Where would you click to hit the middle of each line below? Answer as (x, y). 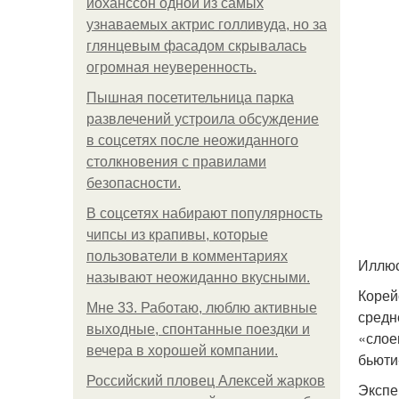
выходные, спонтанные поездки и (198, 329)
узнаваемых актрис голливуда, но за (207, 24)
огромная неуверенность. (171, 67)
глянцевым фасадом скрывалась (196, 46)
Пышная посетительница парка (190, 98)
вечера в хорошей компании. (182, 350)
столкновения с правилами (176, 162)
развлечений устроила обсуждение (203, 119)
